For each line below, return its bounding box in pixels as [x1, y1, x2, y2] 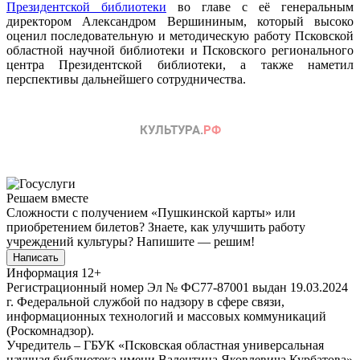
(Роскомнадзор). [6, 323, 94, 337]
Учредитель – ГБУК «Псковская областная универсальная [6, 337, 324, 352]
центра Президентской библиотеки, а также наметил [6, 57, 354, 72]
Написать [13, 251, 59, 264]
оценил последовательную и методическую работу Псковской [6, 28, 354, 43]
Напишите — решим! [137, 234, 255, 248]
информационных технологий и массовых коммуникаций [6, 309, 326, 323]
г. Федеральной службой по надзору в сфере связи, [6, 294, 284, 309]
